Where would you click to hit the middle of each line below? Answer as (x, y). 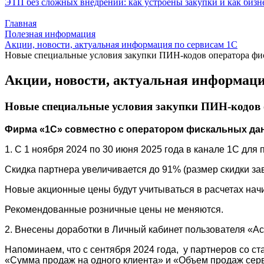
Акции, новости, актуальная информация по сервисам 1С (121, 44)
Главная (21, 23)
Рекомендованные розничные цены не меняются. (114, 209)
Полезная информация (50, 34)
